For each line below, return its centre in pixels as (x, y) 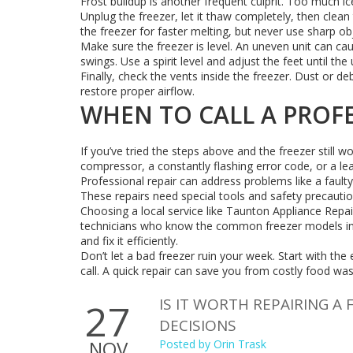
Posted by (186, 344)
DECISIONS (198, 325)
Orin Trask (240, 344)
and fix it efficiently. (129, 241)
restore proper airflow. (137, 91)
